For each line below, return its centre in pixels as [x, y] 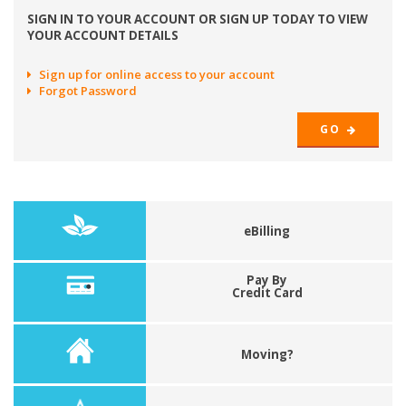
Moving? [267, 354]
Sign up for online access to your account [157, 74]
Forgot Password [88, 91]
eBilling [267, 231]
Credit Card [267, 293]
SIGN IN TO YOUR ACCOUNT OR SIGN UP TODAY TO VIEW [198, 19]
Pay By [267, 280]
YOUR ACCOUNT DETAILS [103, 35]
